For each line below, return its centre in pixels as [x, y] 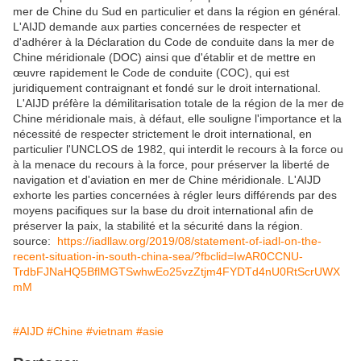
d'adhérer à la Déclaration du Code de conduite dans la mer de [174, 42]
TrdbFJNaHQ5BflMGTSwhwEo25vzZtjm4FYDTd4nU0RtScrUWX [176, 272]
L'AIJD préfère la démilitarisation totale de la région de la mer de [178, 104]
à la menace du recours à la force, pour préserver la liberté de [171, 165]
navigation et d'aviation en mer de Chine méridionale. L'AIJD [167, 180]
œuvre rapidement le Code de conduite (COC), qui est [151, 73]
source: [35, 241]
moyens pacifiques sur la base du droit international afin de [163, 211]
